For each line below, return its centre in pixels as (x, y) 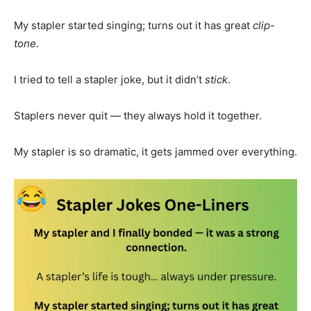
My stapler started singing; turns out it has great (133, 25)
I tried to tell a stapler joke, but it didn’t (109, 79)
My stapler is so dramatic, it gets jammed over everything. (155, 151)
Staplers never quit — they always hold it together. (138, 115)
